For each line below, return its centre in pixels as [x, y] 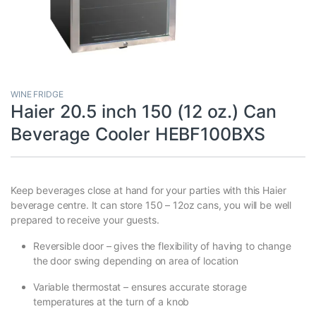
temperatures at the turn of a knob [111, 301]
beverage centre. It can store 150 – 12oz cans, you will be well [151, 205]
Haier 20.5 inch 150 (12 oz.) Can [144, 111]
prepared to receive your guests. [85, 219]
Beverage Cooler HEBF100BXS [138, 134]
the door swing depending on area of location [136, 260]
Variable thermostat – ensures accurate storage [140, 286]
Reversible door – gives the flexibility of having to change [162, 245]
